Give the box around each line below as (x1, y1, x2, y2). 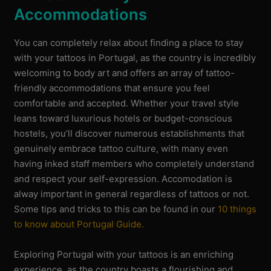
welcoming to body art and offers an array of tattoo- (14, 67, 235, 79)
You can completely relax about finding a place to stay (14, 36, 244, 48)
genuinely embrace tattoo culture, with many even (14, 142, 229, 154)
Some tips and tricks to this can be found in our (14, 203, 218, 215)
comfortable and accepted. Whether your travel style (14, 97, 240, 109)
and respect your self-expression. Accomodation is (14, 172, 233, 184)
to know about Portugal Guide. (14, 218, 145, 230)
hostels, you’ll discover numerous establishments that (14, 127, 245, 139)
